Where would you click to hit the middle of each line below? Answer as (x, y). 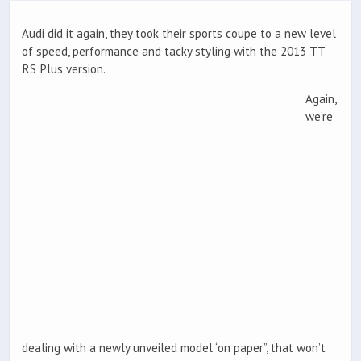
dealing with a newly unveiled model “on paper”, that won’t (174, 347)
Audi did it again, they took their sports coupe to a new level (179, 34)
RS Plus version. (64, 69)
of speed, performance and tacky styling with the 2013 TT (173, 52)
